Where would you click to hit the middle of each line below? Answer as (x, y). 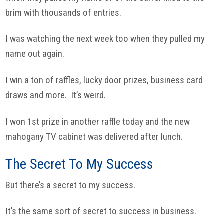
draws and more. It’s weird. (56, 95)
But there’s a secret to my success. (71, 185)
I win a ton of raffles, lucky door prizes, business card (104, 80)
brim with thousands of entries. (64, 12)
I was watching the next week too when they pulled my (105, 39)
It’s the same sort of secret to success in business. (101, 211)
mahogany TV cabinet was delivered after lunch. (94, 136)
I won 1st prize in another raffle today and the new (98, 121)
